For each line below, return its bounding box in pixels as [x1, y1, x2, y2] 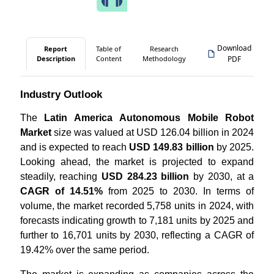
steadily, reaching [20, 171, 102, 182]
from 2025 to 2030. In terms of [102, 186, 254, 196]
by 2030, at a [189, 171, 254, 182]
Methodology [142, 53, 186, 63]
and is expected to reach [20, 142, 130, 152]
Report [44, 43, 68, 53]
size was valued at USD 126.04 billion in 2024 [51, 127, 254, 138]
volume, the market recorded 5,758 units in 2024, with [20, 201, 254, 211]
